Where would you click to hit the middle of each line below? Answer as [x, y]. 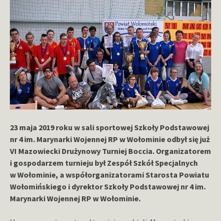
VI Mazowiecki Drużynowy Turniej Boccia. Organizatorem [110, 151]
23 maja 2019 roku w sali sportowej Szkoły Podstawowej [110, 127]
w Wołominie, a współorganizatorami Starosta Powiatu [110, 174]
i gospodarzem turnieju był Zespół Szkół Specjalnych [104, 163]
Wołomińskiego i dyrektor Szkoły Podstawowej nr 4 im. [108, 186]
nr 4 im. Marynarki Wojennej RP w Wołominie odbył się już [110, 139]
